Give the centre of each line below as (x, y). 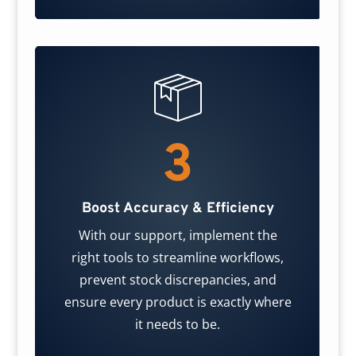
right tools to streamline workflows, (178, 258)
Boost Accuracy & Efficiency (178, 209)
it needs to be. (178, 325)
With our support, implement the (178, 236)
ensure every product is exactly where (178, 302)
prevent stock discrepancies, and (178, 280)
